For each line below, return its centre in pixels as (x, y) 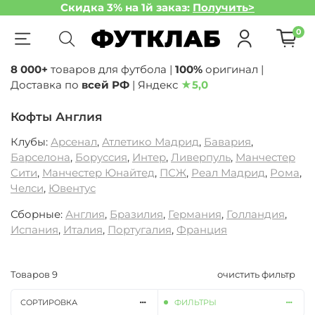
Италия (83, 230)
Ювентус (72, 188)
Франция (202, 230)
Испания (34, 230)
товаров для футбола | (111, 69)
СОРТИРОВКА (49, 302)
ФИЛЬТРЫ (195, 302)
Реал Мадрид (228, 173)
